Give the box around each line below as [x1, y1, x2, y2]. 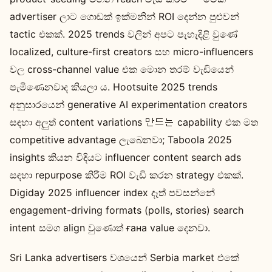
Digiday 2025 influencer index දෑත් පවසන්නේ [10, 186, 215, 199]
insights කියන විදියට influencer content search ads [10, 151, 241, 163]
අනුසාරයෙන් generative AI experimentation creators [10, 98, 247, 110]
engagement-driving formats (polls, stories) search [10, 203, 243, 216]
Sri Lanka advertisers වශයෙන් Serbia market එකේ [10, 251, 239, 263]
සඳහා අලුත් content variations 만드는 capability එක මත [10, 115, 258, 128]
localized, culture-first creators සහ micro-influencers [10, 45, 253, 58]
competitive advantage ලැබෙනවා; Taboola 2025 [10, 133, 232, 146]
